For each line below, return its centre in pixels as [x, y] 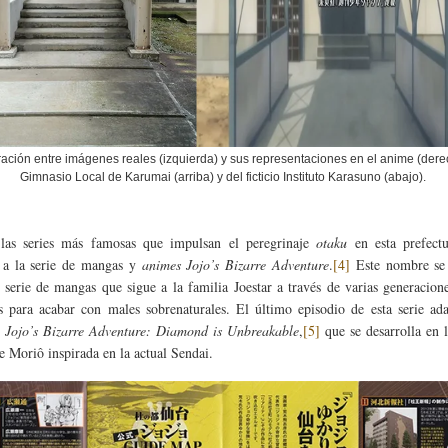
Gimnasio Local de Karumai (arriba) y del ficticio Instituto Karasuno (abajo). [223, 177]
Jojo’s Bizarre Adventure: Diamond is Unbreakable [152, 331]
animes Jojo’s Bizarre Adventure [235, 265]
